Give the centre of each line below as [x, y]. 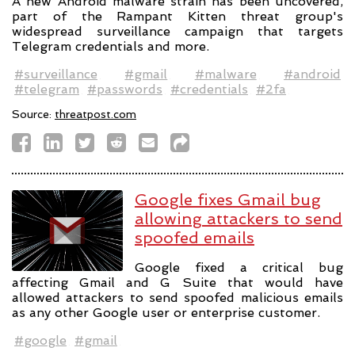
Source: [33, 114]
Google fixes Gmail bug [228, 199]
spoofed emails [195, 237]
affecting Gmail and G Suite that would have [177, 283]
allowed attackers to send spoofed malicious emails [177, 298]
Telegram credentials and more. [111, 46]
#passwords [125, 89]
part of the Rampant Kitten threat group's [177, 16]
